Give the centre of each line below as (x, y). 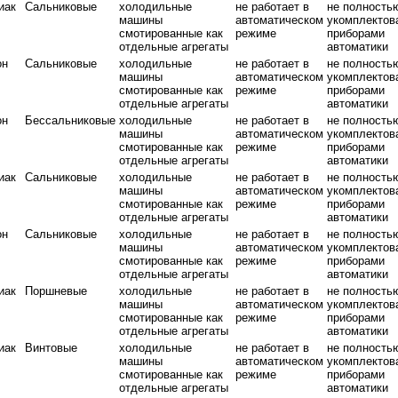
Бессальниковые (70, 120)
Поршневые (56, 291)
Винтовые (51, 348)
